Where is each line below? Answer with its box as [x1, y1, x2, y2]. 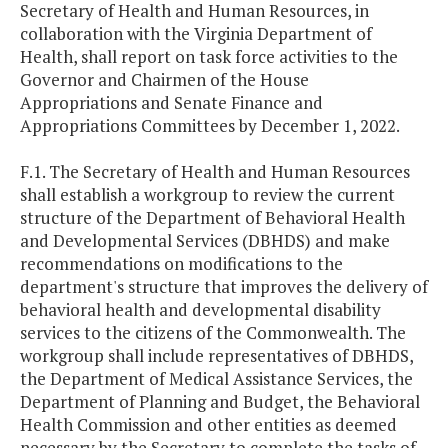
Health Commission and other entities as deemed [20, 413, 397, 437]
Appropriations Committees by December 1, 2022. [20, 114, 400, 138]
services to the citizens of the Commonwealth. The [20, 321, 406, 345]
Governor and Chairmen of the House [20, 68, 309, 92]
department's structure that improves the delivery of [20, 275, 428, 299]
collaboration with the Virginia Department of [20, 22, 372, 46]
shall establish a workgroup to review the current [20, 183, 395, 207]
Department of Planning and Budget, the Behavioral [20, 390, 420, 414]
